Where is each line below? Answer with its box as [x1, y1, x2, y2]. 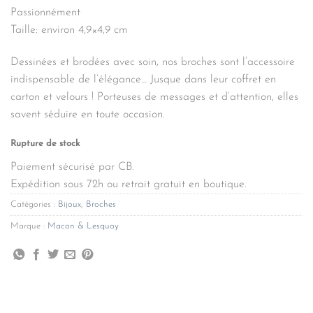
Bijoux [58, 199, 81, 209]
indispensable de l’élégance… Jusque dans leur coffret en [10, 74, 276, 86]
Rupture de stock [10, 138, 80, 148]
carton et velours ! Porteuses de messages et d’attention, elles [10, 92, 298, 103]
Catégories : [10, 199, 58, 209]
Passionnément [10, 7, 80, 19]
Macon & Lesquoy [48, 221, 119, 231]
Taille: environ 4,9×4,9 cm [10, 24, 128, 36]
